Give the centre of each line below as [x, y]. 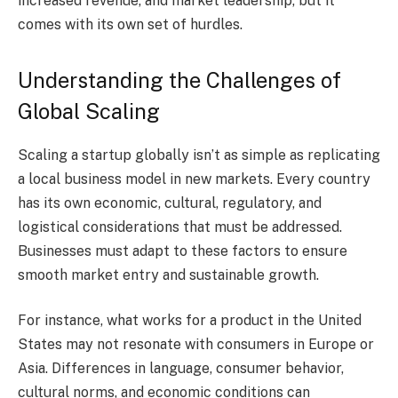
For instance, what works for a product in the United [190, 321]
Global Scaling [89, 111]
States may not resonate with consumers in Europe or [196, 345]
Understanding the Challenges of [179, 80]
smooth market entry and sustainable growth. [168, 275]
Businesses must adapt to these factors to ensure [183, 251]
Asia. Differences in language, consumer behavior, [181, 369]
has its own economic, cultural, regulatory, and [170, 203]
